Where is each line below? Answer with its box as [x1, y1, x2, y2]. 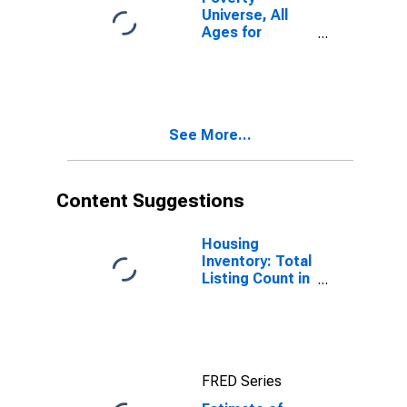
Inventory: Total [202, 253, 312, 270]
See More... [169, 126, 252, 144]
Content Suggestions [56, 190, 244, 212]
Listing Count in [202, 270, 310, 287]
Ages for [202, 24, 262, 41]
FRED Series [202, 372, 282, 390]
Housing [202, 235, 259, 253]
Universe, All [202, 6, 288, 24]
